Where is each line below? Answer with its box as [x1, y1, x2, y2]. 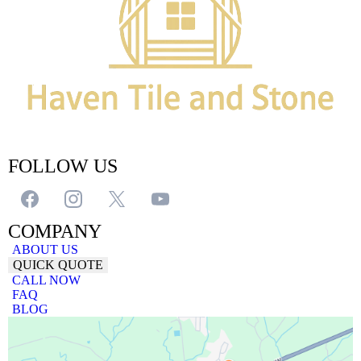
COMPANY [8, 220, 102, 242]
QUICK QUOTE [13, 257, 103, 272]
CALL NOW [12, 272, 81, 287]
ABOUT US [12, 242, 78, 256]
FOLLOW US [8, 155, 118, 176]
